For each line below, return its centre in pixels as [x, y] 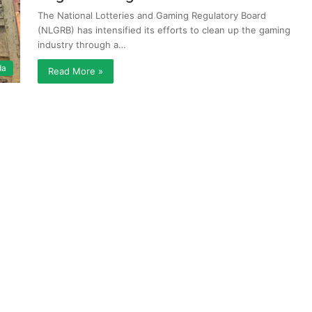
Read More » [76, 71]
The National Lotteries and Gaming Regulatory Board [152, 15]
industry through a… [82, 45]
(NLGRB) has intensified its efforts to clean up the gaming [164, 30]
